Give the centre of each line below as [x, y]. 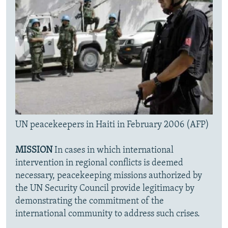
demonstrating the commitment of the [90, 202]
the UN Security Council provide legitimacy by [105, 189]
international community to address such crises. [108, 214]
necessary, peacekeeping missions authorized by [109, 176]
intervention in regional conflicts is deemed [99, 163]
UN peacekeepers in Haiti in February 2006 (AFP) [112, 125]
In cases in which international [114, 151]
